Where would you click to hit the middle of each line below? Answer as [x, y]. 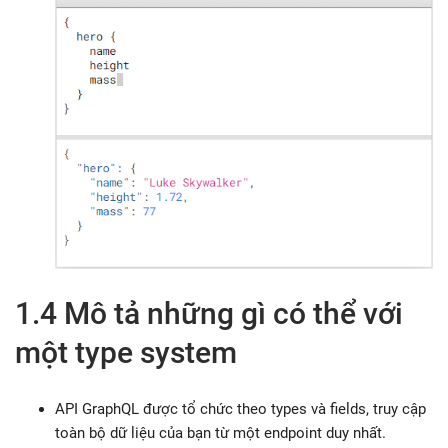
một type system [126, 352]
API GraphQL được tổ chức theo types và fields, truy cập [240, 408]
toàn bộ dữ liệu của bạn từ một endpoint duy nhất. [220, 432]
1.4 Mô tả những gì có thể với [209, 313]
